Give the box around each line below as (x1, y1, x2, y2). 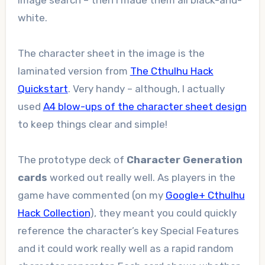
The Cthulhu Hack (130, 65, 214, 77)
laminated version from (17, 65, 130, 77)
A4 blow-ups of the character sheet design (43, 101, 247, 113)
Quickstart (17, 83, 68, 95)
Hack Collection (17, 207, 90, 219)
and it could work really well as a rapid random (17, 243, 234, 255)
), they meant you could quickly (89, 207, 237, 219)
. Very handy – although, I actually (67, 83, 225, 95)
